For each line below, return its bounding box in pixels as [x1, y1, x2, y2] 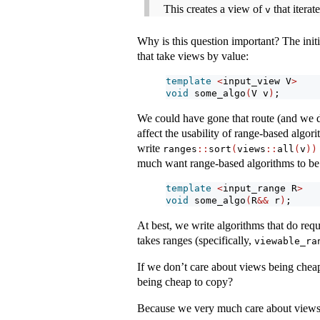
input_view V [223, 76, 291, 87]
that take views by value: [137, 50, 249, 63]
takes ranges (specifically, [137, 234, 254, 247]
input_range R [223, 183, 297, 194]
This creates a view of [164, 3, 265, 16]
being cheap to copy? [137, 276, 233, 289]
